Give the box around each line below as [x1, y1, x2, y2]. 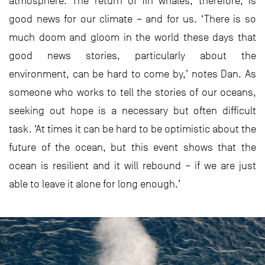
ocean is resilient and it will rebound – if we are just [9, 160, 256, 172]
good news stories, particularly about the [9, 50, 256, 62]
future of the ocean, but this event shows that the [9, 141, 256, 154]
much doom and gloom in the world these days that [9, 31, 256, 44]
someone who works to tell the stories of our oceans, [9, 86, 256, 99]
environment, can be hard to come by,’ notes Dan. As [9, 68, 256, 80]
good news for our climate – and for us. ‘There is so [9, 13, 256, 25]
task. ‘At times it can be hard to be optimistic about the [9, 123, 256, 135]
